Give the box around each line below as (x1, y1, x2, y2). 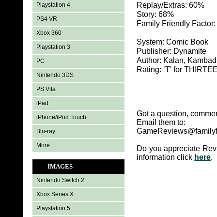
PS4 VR (36, 15, 58, 22)
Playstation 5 (36, 205, 71, 212)
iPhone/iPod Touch (36, 114, 87, 121)
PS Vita (36, 86, 56, 93)
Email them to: (137, 118, 186, 127)
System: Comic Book (137, 38, 209, 46)
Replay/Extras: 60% (137, 1, 205, 10)
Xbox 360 (36, 30, 62, 36)
